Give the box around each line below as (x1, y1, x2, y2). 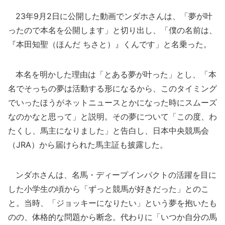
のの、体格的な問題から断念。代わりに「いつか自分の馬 (8, 212, 217, 222)
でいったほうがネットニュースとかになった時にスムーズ (8, 97, 217, 107)
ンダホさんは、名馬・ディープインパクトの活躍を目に (8, 170, 216, 180)
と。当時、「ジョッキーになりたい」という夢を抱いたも (8, 198, 217, 208)
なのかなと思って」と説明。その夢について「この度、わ (8, 111, 217, 122)
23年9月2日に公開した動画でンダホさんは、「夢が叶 (8, 11, 212, 21)
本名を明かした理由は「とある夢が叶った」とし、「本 (8, 69, 216, 79)
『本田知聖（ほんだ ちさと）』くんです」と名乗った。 (8, 39, 211, 49)
